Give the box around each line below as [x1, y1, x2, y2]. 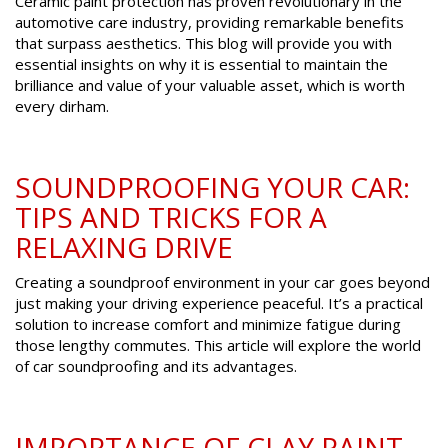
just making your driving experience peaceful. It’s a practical [15, 293, 423, 314]
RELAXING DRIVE [15, 228, 233, 267]
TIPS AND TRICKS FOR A [15, 198, 327, 237]
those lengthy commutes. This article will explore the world [15, 335, 421, 356]
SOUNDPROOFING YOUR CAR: [15, 168, 410, 207]
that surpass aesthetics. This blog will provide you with [15, 33, 392, 54]
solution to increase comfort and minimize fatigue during [15, 314, 401, 335]
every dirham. [15, 96, 109, 117]
